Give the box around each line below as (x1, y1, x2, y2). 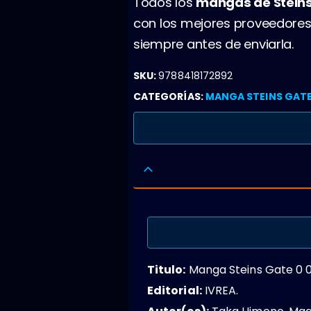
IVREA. (201, 282, 239, 299)
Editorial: (147, 282, 202, 299)
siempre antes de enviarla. (133, 35, 294, 53)
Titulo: (147, 261, 186, 278)
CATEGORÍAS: (133, 89, 205, 103)
